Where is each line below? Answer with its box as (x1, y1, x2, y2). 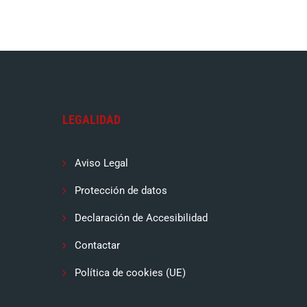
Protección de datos (75, 184, 167, 197)
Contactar (75, 238, 120, 251)
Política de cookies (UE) (75, 266, 186, 279)
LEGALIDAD (62, 112, 121, 127)
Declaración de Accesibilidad (75, 211, 208, 224)
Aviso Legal (75, 156, 128, 169)
